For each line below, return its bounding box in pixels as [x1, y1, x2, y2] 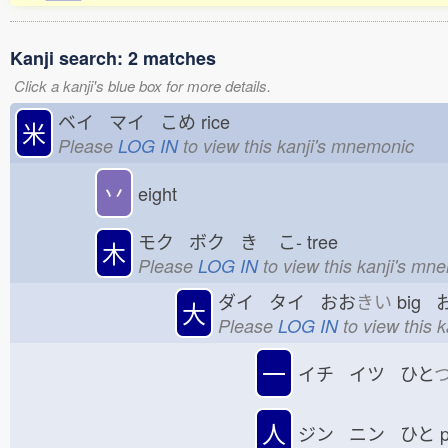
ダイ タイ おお [218, 287, 356, 314]
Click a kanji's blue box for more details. [14, 75, 271, 96]
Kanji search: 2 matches [10, 45, 216, 71]
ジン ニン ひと [298, 420, 435, 446]
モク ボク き [138, 227, 258, 254]
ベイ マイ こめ [58, 107, 196, 134]
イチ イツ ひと [298, 360, 434, 386]
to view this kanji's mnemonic [178, 132, 414, 158]
